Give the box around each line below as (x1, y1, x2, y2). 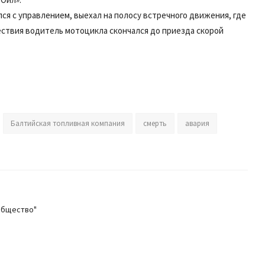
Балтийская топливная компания (11, 118, 125, 128)
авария (185, 118, 209, 128)
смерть (143, 118, 167, 128)
